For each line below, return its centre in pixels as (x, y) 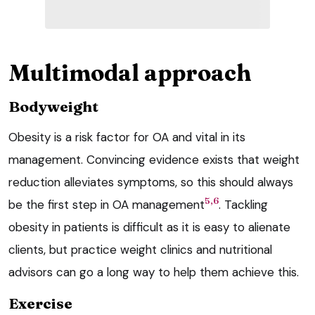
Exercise (40, 303)
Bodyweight (53, 106)
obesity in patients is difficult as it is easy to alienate (149, 227)
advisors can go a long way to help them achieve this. (154, 272)
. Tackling (243, 204)
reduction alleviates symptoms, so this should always (151, 182)
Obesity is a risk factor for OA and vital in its (127, 137)
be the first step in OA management (107, 204)
